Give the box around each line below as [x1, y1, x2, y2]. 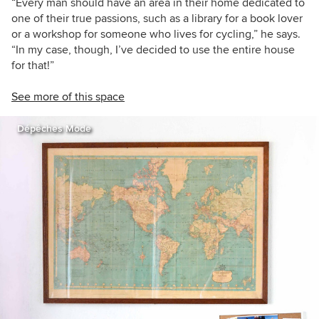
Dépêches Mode [17, 122, 91, 135]
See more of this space [11, 89, 125, 104]
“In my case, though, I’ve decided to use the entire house [11, 42, 295, 57]
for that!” [11, 58, 54, 73]
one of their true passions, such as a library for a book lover [11, 11, 303, 26]
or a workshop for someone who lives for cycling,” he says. [11, 26, 300, 41]
